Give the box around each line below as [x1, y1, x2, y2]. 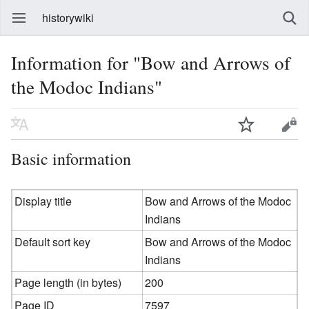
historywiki [42, 10, 94, 26]
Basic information [11, 147, 131, 170]
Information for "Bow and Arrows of [11, 50, 290, 75]
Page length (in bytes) [14, 274, 122, 290]
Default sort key [14, 233, 91, 250]
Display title [14, 192, 72, 209]
